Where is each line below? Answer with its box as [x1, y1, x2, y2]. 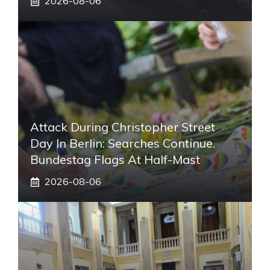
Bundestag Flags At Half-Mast [30, 152, 200, 168]
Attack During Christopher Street [30, 119, 215, 135]
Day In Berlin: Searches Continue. [30, 136, 215, 151]
